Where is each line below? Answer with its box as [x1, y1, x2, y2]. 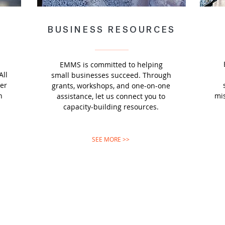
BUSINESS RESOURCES [48, 24, 176, 35]
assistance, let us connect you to [57, 91, 165, 101]
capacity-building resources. [63, 102, 159, 111]
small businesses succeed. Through [51, 70, 171, 80]
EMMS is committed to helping [59, 60, 163, 69]
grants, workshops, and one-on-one [52, 81, 170, 90]
